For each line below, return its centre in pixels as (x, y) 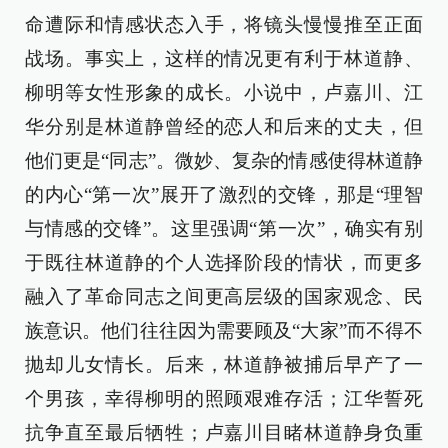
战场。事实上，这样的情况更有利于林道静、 (224, 59)
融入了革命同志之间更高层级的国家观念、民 (224, 297)
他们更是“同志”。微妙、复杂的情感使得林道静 (224, 161)
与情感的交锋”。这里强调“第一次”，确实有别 (224, 229)
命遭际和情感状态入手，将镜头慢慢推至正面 (224, 25)
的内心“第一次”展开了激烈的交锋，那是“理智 (224, 195)
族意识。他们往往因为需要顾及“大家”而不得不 (224, 331)
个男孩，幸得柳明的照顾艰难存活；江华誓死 (224, 399)
